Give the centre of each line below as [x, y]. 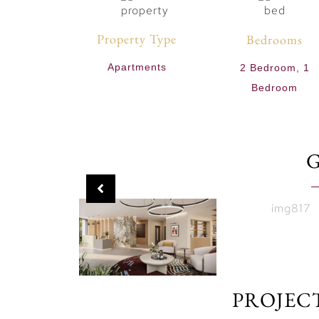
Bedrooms [275, 39]
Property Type [137, 39]
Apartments [137, 67]
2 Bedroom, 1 [274, 67]
